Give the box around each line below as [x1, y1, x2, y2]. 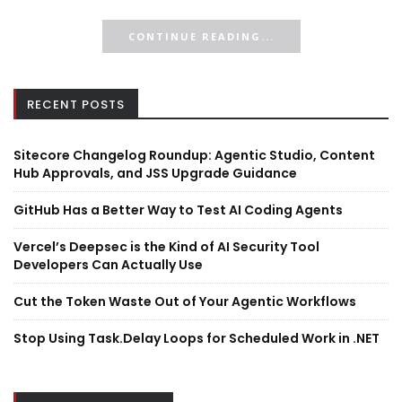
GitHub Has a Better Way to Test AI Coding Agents [13, 201, 343, 219]
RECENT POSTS [27, 96, 125, 113]
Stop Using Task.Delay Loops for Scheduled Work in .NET [13, 329, 380, 347]
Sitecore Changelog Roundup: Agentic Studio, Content [13, 146, 375, 164]
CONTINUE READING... [127, 30, 275, 43]
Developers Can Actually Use [13, 256, 203, 274]
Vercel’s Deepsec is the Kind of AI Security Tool [13, 238, 319, 256]
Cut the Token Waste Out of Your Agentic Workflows [13, 293, 356, 310]
